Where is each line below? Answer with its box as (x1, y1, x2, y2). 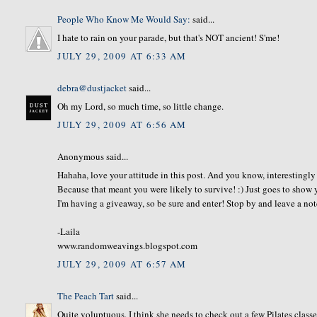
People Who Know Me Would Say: (57, 12, 191, 25)
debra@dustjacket (57, 81, 127, 94)
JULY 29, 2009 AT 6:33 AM (57, 49, 187, 62)
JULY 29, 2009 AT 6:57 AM (57, 257, 187, 270)
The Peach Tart (57, 289, 115, 302)
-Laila (57, 225, 81, 238)
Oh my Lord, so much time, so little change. (57, 100, 224, 113)
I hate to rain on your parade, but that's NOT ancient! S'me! (57, 31, 280, 45)
